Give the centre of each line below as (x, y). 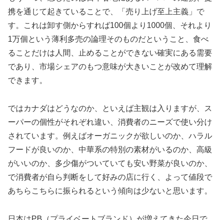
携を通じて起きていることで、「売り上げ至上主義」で (106, 12)
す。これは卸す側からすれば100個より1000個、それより (110, 26)
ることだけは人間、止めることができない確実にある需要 (110, 53)
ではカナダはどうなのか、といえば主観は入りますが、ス (110, 109)
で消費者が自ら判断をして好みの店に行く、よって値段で (110, 177)
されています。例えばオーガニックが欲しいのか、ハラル (110, 136)
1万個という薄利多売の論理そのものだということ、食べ (108, 39)
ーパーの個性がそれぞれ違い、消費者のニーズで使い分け (110, 122)
